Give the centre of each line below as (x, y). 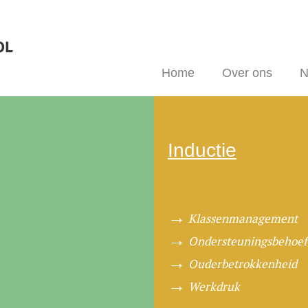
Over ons (247, 73)
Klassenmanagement (243, 218)
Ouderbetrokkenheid (243, 264)
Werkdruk (214, 286)
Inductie (202, 150)
